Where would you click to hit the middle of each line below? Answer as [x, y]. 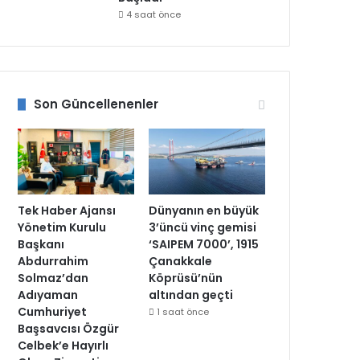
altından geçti [191, 295]
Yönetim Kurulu [62, 227]
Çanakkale [181, 261]
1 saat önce [183, 311]
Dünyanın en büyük [204, 210]
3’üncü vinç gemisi [203, 227]
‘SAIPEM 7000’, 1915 [204, 244]
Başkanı [41, 244]
